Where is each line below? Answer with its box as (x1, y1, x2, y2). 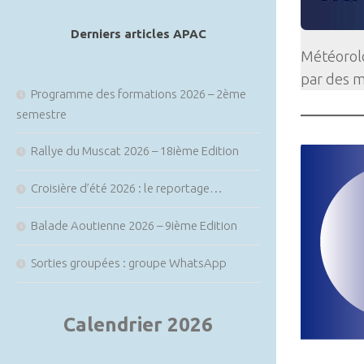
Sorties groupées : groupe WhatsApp (31, 256, 227, 270)
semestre (16, 107, 67, 121)
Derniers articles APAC (70, 27, 206, 41)
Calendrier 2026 (63, 314, 213, 336)
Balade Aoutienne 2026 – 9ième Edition (31, 219, 237, 232)
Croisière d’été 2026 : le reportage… (31, 181, 223, 195)
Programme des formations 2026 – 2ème (31, 87, 246, 101)
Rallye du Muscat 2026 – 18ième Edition (31, 144, 239, 158)
